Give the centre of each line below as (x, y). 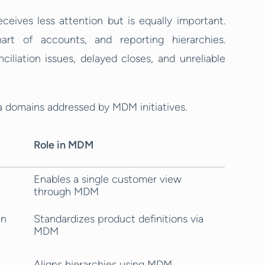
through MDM (66, 192)
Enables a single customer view (108, 179)
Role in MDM (64, 145)
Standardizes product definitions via (119, 219)
